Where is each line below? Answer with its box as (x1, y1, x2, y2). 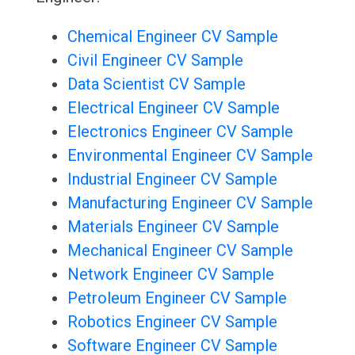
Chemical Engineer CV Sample (67, 27, 278, 47)
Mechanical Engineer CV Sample (67, 241, 293, 261)
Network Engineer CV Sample (67, 265, 274, 284)
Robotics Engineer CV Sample (67, 312, 277, 332)
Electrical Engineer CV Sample (67, 98, 280, 118)
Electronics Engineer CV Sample (67, 122, 293, 142)
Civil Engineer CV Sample (67, 51, 243, 71)
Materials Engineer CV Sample (67, 217, 279, 237)
